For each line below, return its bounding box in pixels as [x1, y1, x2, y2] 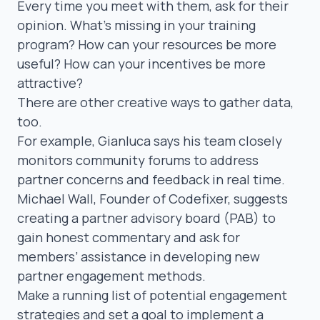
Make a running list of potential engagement [17, 286, 287, 304]
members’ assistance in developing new [17, 247, 260, 265]
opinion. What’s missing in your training [17, 16, 256, 34]
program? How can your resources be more [17, 35, 276, 53]
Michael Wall [17, 189, 94, 207]
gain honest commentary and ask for [17, 228, 240, 246]
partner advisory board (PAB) [81, 209, 259, 226]
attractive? [17, 74, 83, 91]
